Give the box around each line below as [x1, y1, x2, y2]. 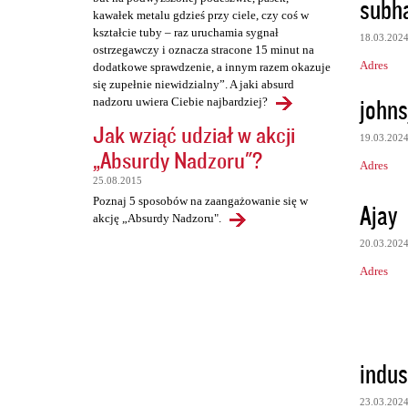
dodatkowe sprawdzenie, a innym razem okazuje [93, 60, 331, 75]
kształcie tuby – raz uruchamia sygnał [93, 25, 279, 40]
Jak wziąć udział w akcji [93, 119, 295, 150]
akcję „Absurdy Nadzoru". [93, 211, 221, 226]
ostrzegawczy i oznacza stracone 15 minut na [93, 43, 314, 57]
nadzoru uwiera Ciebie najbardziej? [93, 95, 268, 109]
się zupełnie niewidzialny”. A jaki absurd [93, 77, 294, 92]
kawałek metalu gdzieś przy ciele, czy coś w [93, 8, 309, 23]
